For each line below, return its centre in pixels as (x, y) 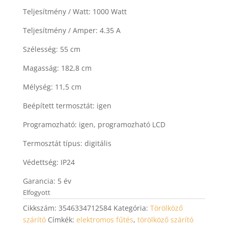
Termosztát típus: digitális (67, 143)
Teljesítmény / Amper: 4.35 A (72, 30)
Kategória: (132, 208)
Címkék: (62, 219)
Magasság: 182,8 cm (57, 68)
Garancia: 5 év (47, 181)
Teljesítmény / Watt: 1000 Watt (75, 11)
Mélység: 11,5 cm (52, 87)
